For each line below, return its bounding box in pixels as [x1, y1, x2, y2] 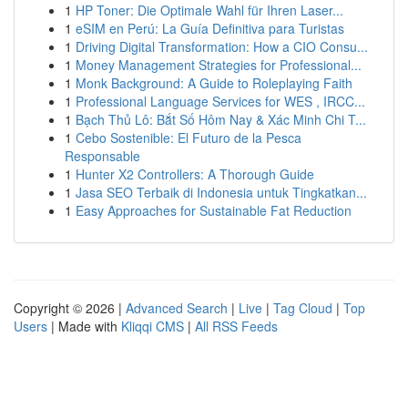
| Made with [47, 317, 121, 335]
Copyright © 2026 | [14, 299, 126, 317]
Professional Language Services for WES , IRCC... [76, 92, 365, 110]
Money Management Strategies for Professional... [76, 56, 362, 74]
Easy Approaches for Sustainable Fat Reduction [76, 201, 352, 219]
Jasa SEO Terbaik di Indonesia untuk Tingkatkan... [76, 183, 367, 201]
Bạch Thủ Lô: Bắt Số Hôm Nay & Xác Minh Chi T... [76, 110, 366, 128]
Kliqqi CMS [121, 317, 184, 335]
